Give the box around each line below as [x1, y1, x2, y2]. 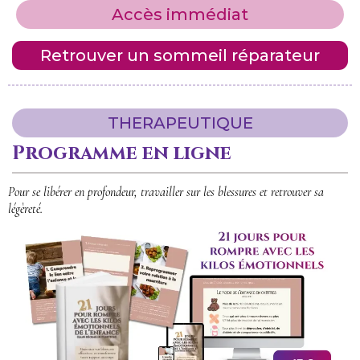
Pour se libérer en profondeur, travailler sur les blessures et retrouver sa [8, 183, 324, 200]
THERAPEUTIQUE [107, 112, 253, 133]
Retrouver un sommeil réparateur [40, 45, 320, 65]
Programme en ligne [12, 140, 231, 166]
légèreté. [8, 200, 43, 217]
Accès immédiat [112, 4, 248, 24]
